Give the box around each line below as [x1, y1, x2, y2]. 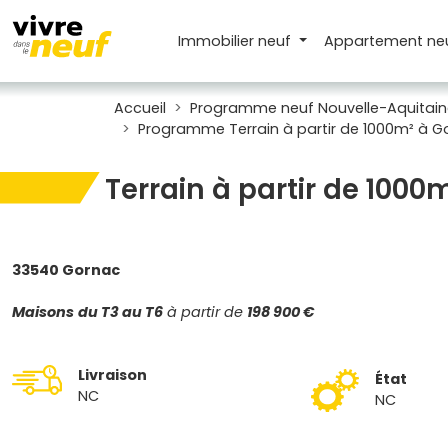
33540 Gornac [12, 260, 120, 280]
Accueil [114, 98, 166, 118]
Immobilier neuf [178, 30, 296, 51]
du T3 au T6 [78, 302, 163, 322]
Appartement [323, 30, 427, 51]
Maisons [12, 302, 74, 322]
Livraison [78, 365, 147, 385]
